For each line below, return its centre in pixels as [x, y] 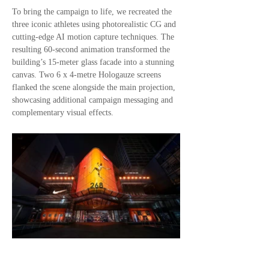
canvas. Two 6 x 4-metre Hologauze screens [86, 75]
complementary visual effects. [63, 113]
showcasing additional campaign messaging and [92, 100]
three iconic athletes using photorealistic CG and [94, 24]
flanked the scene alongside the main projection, [94, 87]
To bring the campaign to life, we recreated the [92, 12]
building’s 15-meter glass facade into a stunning [93, 62]
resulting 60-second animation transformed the [91, 50]
